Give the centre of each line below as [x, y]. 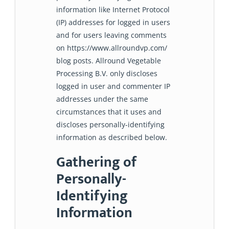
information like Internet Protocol [113, 10]
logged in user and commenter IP [113, 86]
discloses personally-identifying [110, 125]
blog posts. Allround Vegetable [109, 61]
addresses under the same [102, 99]
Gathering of [96, 163]
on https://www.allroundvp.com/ [112, 48]
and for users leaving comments [111, 35]
